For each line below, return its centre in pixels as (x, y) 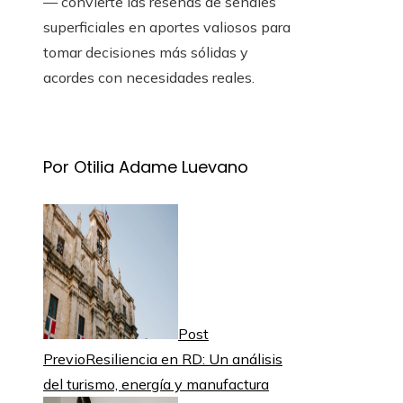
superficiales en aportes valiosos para (167, 27)
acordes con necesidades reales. (149, 78)
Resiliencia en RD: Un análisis (184, 359)
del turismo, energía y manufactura (156, 385)
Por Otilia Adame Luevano (146, 167)
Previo (64, 359)
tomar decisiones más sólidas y (146, 53)
